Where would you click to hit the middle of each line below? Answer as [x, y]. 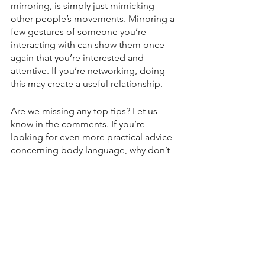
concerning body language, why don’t [91, 150]
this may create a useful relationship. [87, 84]
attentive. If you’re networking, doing [89, 71]
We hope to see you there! [67, 216]
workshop [31, 176]
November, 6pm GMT [56, 189]
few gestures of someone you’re [80, 32]
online [151, 163]
